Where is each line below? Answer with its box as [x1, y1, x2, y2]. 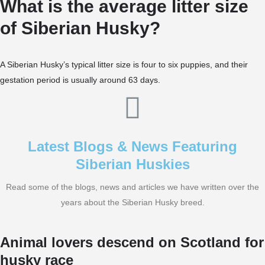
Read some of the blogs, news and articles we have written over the [6, 182, 259, 192]
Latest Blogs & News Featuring [28, 138, 237, 154]
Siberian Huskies [75, 156, 190, 172]
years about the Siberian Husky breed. [60, 198, 205, 207]
